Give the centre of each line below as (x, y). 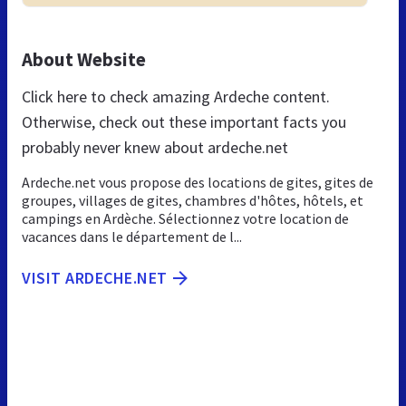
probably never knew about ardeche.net (155, 147)
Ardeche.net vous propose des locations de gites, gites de (198, 182)
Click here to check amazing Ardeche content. (176, 96)
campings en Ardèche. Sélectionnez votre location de (185, 218)
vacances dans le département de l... (132, 236)
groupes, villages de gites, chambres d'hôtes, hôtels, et (193, 200)
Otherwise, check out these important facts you (184, 121)
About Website (84, 59)
